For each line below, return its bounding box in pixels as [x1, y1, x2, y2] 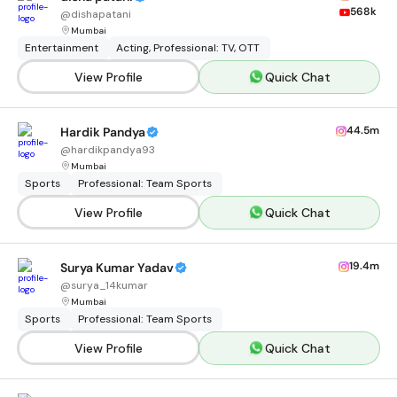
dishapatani [71, 7, 131, 21]
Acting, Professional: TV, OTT [116, 41, 260, 55]
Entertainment [25, 41, 98, 55]
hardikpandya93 [71, 143, 155, 157]
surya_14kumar [71, 278, 148, 292]
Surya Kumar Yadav [60, 260, 174, 276]
